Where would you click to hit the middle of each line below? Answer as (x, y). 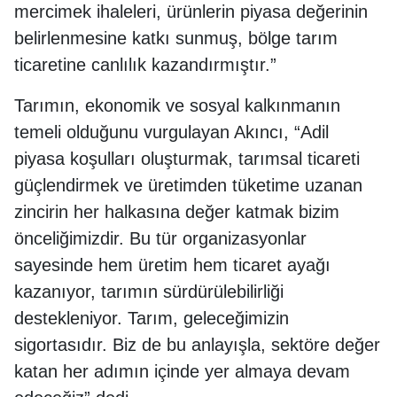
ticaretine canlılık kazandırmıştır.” (145, 65)
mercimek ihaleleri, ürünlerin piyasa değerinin (191, 12)
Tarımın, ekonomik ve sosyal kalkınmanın (177, 105)
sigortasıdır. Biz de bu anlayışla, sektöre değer (197, 345)
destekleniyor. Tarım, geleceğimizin (152, 318)
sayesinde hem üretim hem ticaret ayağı (172, 265)
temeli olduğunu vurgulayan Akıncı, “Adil (171, 132)
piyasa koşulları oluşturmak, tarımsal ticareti (187, 159)
